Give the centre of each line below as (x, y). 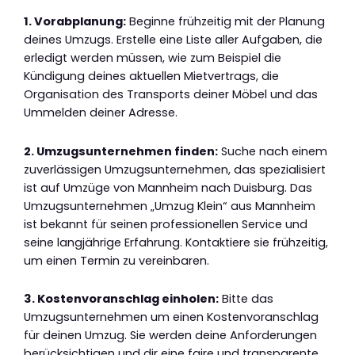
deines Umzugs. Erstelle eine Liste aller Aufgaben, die (173, 40)
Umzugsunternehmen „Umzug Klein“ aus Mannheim (170, 206)
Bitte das (246, 299)
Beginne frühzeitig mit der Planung (225, 22)
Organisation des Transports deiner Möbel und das (171, 95)
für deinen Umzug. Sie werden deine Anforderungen (170, 336)
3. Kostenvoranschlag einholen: (121, 299)
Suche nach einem (273, 151)
